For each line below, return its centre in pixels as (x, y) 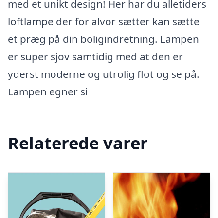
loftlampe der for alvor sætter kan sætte (104, 21)
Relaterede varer (78, 143)
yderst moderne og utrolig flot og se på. (104, 74)
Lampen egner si (48, 91)
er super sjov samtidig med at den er (95, 56)
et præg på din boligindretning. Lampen (103, 39)
